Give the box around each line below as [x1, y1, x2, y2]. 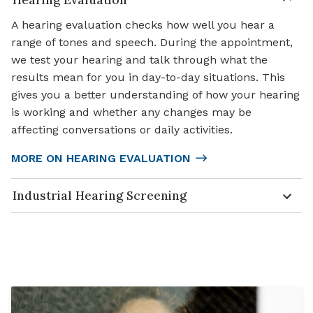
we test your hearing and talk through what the [11, 53, 268, 67]
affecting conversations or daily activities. [11, 123, 233, 137]
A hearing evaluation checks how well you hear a [11, 18, 275, 32]
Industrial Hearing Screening [13, 187, 187, 203]
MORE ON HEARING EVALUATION [11, 152, 191, 166]
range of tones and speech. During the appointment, [11, 36, 293, 50]
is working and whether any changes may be [11, 105, 252, 119]
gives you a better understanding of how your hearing [11, 88, 300, 102]
